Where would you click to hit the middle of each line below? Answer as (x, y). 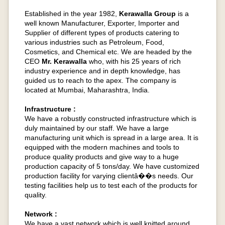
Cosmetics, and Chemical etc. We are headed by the (108, 52)
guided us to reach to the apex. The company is (100, 80)
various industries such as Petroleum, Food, (94, 42)
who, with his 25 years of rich (134, 61)
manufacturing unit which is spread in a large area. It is (111, 138)
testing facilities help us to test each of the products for (111, 185)
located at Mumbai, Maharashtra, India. (87, 90)
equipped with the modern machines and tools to (102, 147)
